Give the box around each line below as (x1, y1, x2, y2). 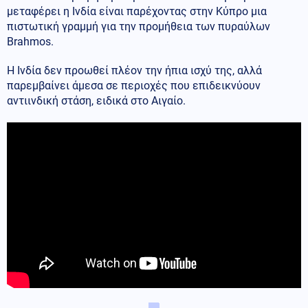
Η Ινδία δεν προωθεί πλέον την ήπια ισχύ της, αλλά (7, 63, 262, 77)
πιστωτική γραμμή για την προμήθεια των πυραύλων (7, 19, 270, 33)
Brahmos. (7, 34, 54, 48)
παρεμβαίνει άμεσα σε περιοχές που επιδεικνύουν (7, 78, 261, 92)
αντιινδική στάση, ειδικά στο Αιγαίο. (7, 93, 186, 107)
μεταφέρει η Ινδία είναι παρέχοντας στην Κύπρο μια (7, 4, 267, 18)
